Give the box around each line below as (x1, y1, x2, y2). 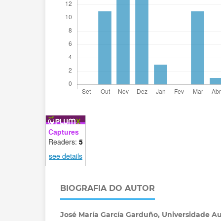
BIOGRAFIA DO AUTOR (60, 183, 155, 193)
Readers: (48, 136, 79, 147)
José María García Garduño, (60, 210, 162, 219)
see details (49, 150, 82, 161)
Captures (48, 126, 79, 137)
